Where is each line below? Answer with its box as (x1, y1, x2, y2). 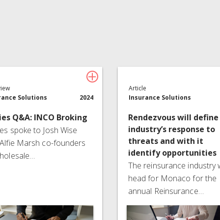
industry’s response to (128, 123, 215, 135)
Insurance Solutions (129, 93, 192, 102)
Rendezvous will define (128, 111, 219, 123)
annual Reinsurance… (128, 185, 204, 196)
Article (129, 83, 147, 92)
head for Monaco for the (128, 172, 217, 184)
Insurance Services (25, 4, 94, 16)
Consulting (136, 4, 177, 16)
